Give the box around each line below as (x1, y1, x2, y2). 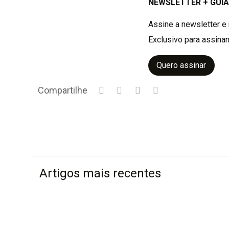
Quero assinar (156, 60, 206, 70)
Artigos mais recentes (39, 166, 161, 180)
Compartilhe (38, 85, 88, 96)
